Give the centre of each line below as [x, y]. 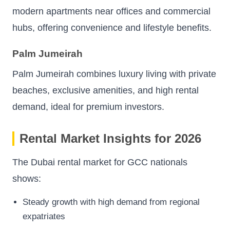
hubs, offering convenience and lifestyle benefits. [112, 28]
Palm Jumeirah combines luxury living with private [114, 74]
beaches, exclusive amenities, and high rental [106, 90]
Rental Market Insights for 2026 [110, 138]
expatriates [44, 216]
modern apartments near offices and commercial [111, 12]
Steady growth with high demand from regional [111, 202]
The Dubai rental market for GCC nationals [100, 162]
